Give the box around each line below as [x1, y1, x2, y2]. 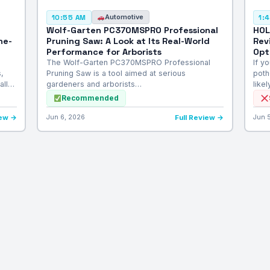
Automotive [105, 13, 144, 22]
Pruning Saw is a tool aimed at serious [46, 68, 186, 78]
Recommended [61, 93, 119, 102]
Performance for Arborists [46, 46, 162, 57]
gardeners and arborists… [46, 79, 142, 89]
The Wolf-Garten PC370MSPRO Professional [46, 57, 210, 67]
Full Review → [175, 113, 224, 122]
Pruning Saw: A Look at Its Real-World [46, 35, 210, 46]
